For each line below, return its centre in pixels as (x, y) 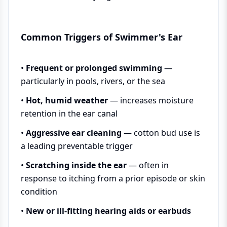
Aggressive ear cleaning (74, 133)
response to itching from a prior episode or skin (113, 178)
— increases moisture (151, 100)
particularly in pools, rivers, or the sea (93, 81)
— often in (148, 165)
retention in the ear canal (69, 113)
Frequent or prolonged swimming (94, 68)
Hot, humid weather (67, 100)
